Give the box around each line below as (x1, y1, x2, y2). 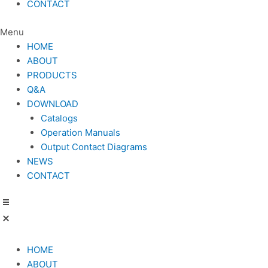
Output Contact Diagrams (40, 141, 147, 153)
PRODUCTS (27, 69, 77, 81)
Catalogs (40, 112, 78, 124)
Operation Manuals (40, 126, 120, 138)
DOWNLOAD (27, 98, 78, 109)
